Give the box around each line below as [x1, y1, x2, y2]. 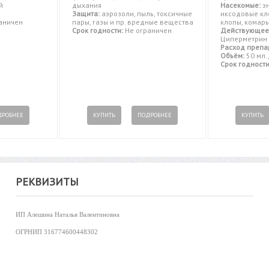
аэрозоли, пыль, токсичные [99, 9, 192, 19]
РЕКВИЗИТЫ [15, 175, 79, 189]
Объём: [220, 51, 244, 61]
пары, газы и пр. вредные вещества [71, 17, 193, 27]
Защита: [71, 9, 100, 19]
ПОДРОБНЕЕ [138, 111, 172, 119]
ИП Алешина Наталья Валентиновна [15, 211, 119, 219]
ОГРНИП [15, 229, 44, 236]
